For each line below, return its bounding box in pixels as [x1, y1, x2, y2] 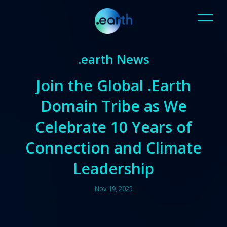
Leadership [73, 158, 154, 179]
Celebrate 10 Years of [35, 117, 192, 137]
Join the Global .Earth [36, 75, 191, 96]
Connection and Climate [25, 137, 202, 158]
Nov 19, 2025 [94, 184, 133, 193]
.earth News [78, 51, 149, 67]
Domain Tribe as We [40, 96, 187, 117]
